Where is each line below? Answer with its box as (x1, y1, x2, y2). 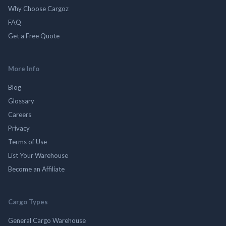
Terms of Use (8, 137, 47, 146)
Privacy (8, 124, 30, 132)
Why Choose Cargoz (8, 4, 69, 13)
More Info (8, 64, 39, 73)
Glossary (8, 96, 34, 105)
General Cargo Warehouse (8, 216, 86, 224)
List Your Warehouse (8, 151, 68, 159)
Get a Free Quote (8, 31, 60, 40)
